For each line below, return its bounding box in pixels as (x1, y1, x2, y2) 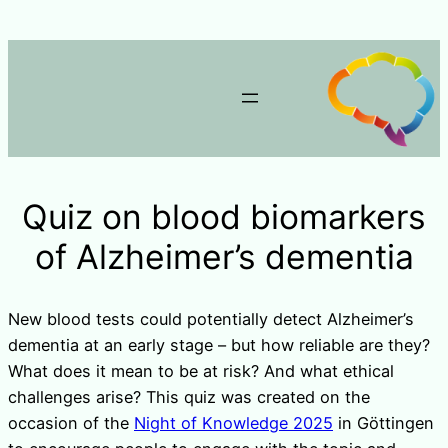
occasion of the (8, 412, 134, 433)
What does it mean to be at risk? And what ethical (8, 360, 394, 381)
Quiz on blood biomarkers (22, 195, 426, 237)
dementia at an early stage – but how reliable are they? (8, 334, 430, 355)
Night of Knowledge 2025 (134, 412, 333, 433)
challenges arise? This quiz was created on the (8, 386, 370, 407)
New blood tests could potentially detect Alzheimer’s (8, 308, 414, 329)
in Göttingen (333, 412, 434, 433)
